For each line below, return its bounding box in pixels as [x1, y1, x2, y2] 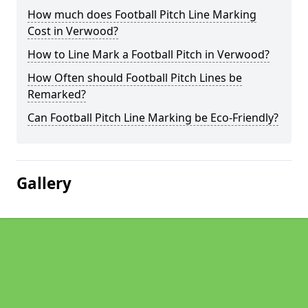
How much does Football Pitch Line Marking [27, 7, 256, 22]
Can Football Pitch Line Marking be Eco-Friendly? [27, 110, 278, 125]
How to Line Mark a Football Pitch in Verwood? [27, 47, 269, 62]
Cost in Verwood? [27, 23, 118, 38]
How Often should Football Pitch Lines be [27, 70, 242, 85]
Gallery [16, 173, 71, 194]
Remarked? [27, 87, 86, 102]
